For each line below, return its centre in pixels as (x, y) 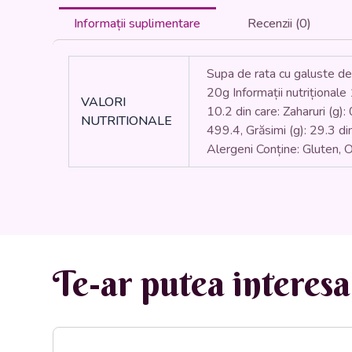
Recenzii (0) (279, 23)
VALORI (103, 102)
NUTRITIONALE (126, 121)
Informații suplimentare (137, 23)
